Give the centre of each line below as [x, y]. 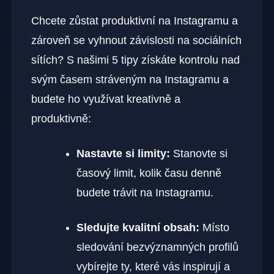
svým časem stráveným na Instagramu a [130, 80]
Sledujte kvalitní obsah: [138, 228]
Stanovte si [199, 154]
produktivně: [61, 119]
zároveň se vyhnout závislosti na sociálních [136, 41]
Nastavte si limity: [123, 154]
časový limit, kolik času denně [149, 173]
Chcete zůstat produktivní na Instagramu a [135, 21]
